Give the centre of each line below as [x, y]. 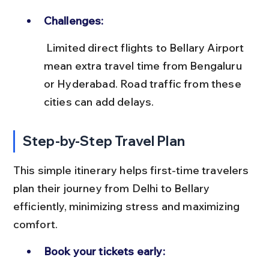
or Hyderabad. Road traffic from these [144, 83]
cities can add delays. [99, 101]
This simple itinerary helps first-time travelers [132, 170]
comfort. [35, 224]
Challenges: [74, 20]
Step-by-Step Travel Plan [104, 141]
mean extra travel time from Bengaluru [144, 65]
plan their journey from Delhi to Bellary [113, 188]
